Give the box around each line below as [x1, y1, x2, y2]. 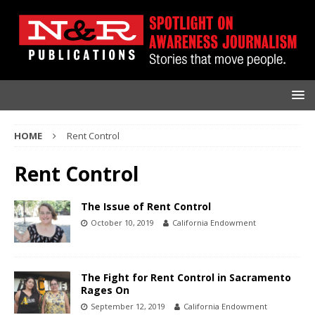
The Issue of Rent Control [81, 200, 211, 213]
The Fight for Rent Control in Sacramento [81, 271, 291, 285]
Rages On [81, 283, 129, 297]
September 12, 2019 [91, 301, 165, 312]
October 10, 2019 [91, 217, 154, 228]
